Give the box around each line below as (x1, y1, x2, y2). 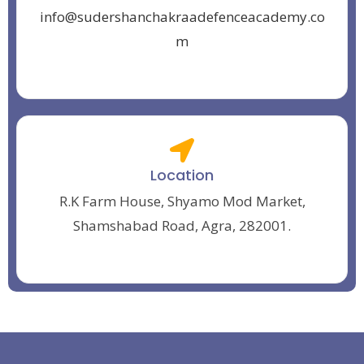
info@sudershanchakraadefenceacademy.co (39, 7, 325, 27)
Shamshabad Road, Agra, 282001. (73, 216, 291, 236)
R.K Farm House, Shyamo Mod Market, (58, 192, 305, 211)
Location (150, 165, 214, 186)
